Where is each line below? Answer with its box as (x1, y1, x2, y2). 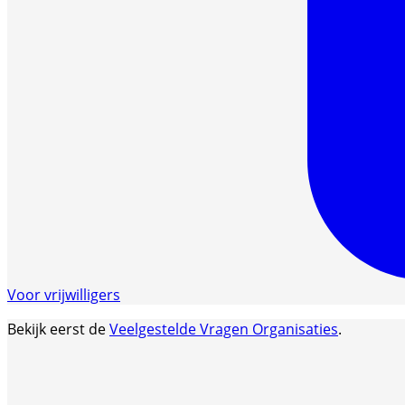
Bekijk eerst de (7, 318, 109, 339)
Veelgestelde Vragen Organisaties (109, 318, 338, 339)
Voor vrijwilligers (7, 284, 120, 305)
